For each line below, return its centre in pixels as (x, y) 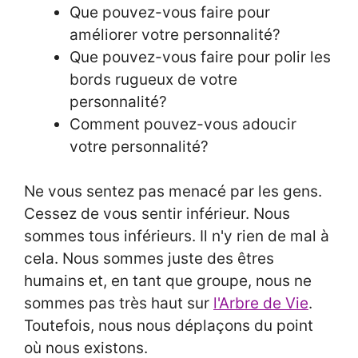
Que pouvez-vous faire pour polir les (200, 57)
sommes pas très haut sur (119, 304)
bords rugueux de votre (153, 79)
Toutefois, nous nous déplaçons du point (169, 326)
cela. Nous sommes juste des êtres (149, 259)
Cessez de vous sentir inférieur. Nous (157, 214)
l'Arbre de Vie (261, 304)
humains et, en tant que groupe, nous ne (168, 281)
